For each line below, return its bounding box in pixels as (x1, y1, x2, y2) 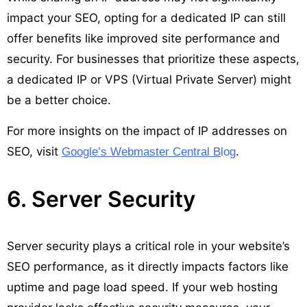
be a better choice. (7, 93, 111, 107)
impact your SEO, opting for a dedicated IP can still (7, 10, 286, 25)
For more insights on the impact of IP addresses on (7, 123, 287, 138)
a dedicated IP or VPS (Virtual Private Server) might (7, 72, 291, 86)
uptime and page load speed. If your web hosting (7, 280, 278, 294)
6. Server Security (7, 185, 195, 212)
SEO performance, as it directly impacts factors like (7, 259, 288, 273)
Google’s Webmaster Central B (62, 145, 221, 158)
